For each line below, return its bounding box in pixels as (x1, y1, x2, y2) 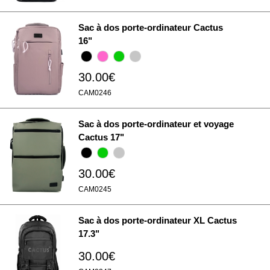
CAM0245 (78, 185, 111, 193)
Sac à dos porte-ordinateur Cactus (78, 22, 223, 33)
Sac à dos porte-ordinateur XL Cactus (78, 215, 237, 225)
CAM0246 (78, 89, 111, 97)
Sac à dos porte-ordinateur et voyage (78, 119, 234, 129)
